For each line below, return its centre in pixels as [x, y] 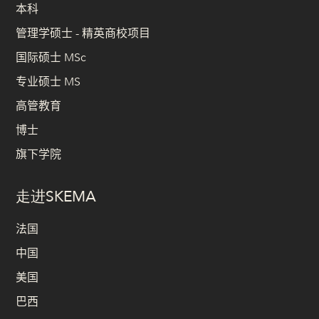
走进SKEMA [56, 197]
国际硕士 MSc [51, 57]
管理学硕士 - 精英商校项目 [83, 33]
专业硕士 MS [48, 82]
